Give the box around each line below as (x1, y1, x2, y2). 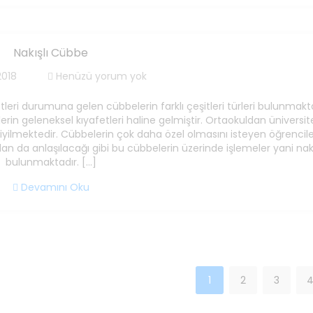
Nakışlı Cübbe (13, 44, 89, 61)
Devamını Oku (17, 180, 89, 194)
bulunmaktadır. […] (5, 154, 96, 169)
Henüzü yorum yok (52, 68, 147, 83)
